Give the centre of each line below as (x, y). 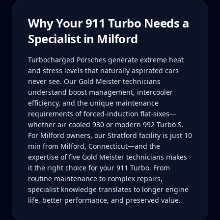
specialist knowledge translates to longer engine (108, 189)
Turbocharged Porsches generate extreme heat (106, 60)
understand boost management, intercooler (100, 92)
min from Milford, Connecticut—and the (94, 146)
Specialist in (63, 39)
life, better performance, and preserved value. (104, 200)
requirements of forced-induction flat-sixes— (102, 114)
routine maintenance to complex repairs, (95, 179)
